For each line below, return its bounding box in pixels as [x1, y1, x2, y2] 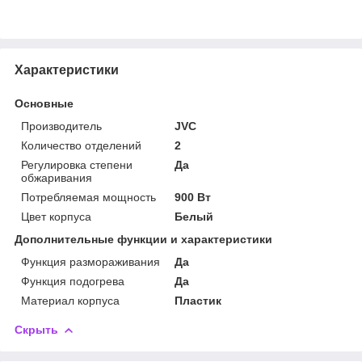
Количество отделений [21, 138, 141, 152]
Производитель [21, 119, 102, 133]
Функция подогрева [21, 274, 124, 288]
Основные [15, 96, 74, 110]
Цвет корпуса [21, 209, 91, 223]
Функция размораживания [21, 255, 160, 268]
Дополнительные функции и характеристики [15, 232, 272, 246]
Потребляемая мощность [21, 190, 156, 204]
